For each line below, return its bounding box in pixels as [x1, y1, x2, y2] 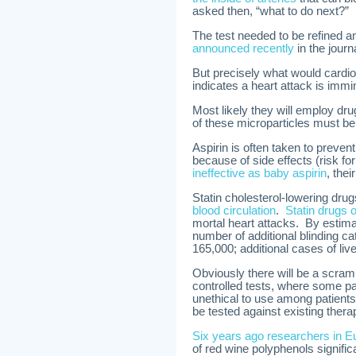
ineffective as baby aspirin [192, 167, 327, 180]
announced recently [192, 42, 294, 55]
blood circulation [192, 204, 276, 217]
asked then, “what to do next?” [192, 5, 349, 17]
